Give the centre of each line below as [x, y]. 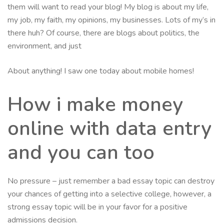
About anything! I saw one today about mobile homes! [101, 71]
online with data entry [109, 128]
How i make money [95, 104]
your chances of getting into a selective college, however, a [109, 194]
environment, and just [44, 46]
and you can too [81, 152]
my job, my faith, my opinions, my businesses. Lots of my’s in [111, 20]
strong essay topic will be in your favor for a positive [97, 207]
